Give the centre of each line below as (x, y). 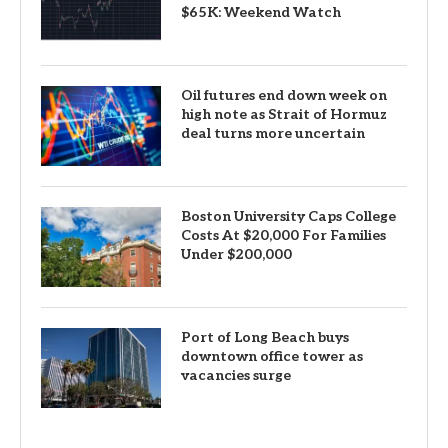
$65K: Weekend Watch (261, 13)
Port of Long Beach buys (265, 338)
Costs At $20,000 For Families (283, 236)
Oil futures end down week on (284, 96)
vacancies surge (236, 376)
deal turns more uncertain (273, 134)
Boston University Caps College (288, 217)
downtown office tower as (272, 357)
